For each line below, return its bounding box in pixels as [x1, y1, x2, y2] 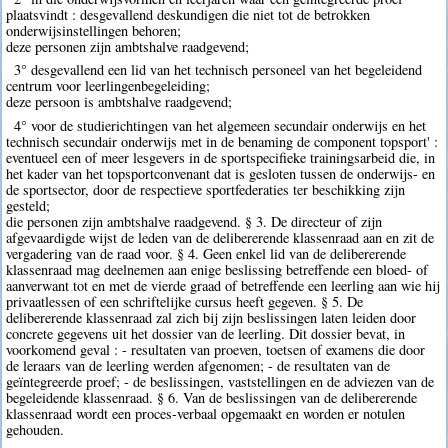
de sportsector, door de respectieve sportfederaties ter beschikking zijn [6, 179, 406, 199]
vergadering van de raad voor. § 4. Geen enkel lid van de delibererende [6, 243, 407, 263]
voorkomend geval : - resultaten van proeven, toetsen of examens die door [6, 339, 426, 359]
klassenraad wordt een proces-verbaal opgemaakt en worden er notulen [6, 403, 406, 423]
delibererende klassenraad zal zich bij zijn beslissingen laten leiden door [6, 307, 417, 327]
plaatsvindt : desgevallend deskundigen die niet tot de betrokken [6, 5, 371, 25]
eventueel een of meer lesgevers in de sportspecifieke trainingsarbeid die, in [6, 147, 436, 167]
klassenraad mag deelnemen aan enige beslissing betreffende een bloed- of [6, 259, 429, 279]
